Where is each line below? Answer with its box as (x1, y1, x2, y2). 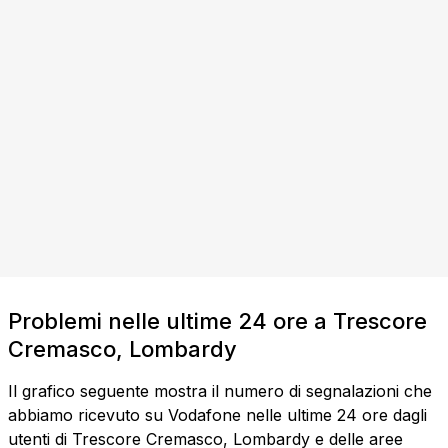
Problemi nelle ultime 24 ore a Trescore (8, 308, 427, 335)
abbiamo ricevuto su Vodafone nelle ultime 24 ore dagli (8, 405, 427, 426)
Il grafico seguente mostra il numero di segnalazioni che (8, 381, 432, 402)
